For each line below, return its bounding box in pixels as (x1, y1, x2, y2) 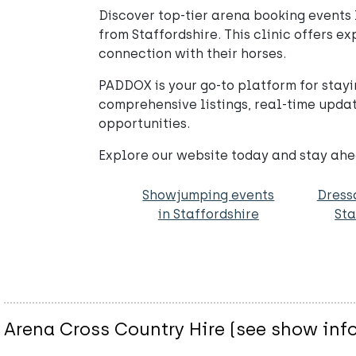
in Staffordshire (157, 207, 259, 222)
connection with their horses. (99, 46, 286, 62)
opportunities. (99, 116, 190, 132)
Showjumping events (142, 188, 275, 203)
